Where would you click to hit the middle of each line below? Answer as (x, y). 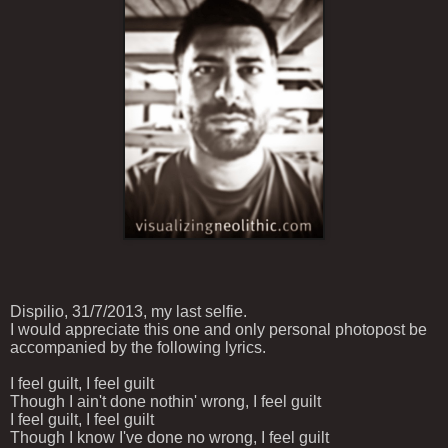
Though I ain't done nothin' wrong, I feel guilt (165, 401)
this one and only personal (237, 329)
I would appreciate (75, 329)
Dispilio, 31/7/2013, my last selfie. (128, 311)
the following (176, 347)
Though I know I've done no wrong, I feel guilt (169, 437)
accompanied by (68, 347)
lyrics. (245, 347)
